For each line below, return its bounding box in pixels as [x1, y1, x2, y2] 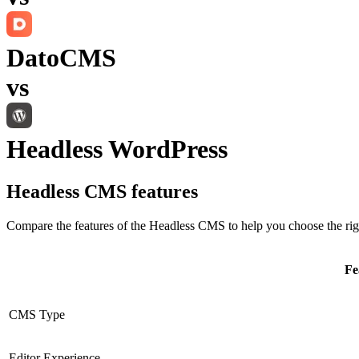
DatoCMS [6, 42, 116, 72]
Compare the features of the [6, 219, 149, 233]
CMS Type [9, 308, 65, 322]
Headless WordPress [6, 134, 228, 163]
